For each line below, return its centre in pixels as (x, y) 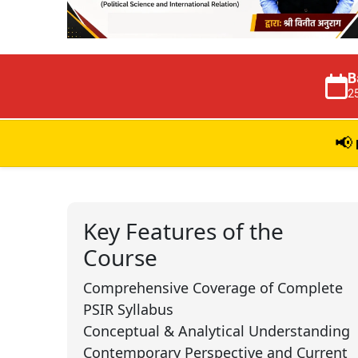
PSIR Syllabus (128, 309)
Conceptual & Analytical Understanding (217, 330)
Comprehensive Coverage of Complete (213, 287)
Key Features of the (183, 231)
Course (120, 257)
